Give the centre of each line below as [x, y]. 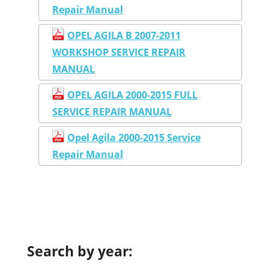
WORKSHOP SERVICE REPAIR [119, 52]
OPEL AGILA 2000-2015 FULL [132, 95]
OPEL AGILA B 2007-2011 [124, 35]
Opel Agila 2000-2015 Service [134, 137]
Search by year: [80, 251]
